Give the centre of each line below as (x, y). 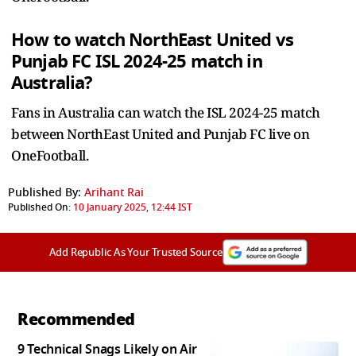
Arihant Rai (114, 193)
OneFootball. (50, 156)
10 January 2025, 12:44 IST (133, 208)
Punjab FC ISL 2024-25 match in (137, 62)
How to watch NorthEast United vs (153, 41)
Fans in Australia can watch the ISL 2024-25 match (166, 113)
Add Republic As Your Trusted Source (135, 253)
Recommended (76, 320)
